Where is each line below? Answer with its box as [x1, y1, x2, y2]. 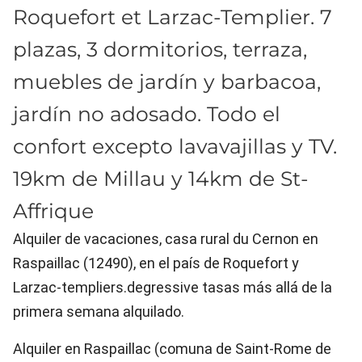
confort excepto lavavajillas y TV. [13, 134, 337, 158]
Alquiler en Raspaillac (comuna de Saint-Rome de [13, 340, 331, 357]
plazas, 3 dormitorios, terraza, [13, 37, 307, 61]
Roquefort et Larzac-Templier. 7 [13, 5, 332, 29]
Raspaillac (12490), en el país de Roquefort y [13, 255, 299, 271]
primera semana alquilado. [13, 303, 184, 320]
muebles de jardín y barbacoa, [13, 69, 321, 94]
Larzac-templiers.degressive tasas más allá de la [13, 279, 332, 296]
